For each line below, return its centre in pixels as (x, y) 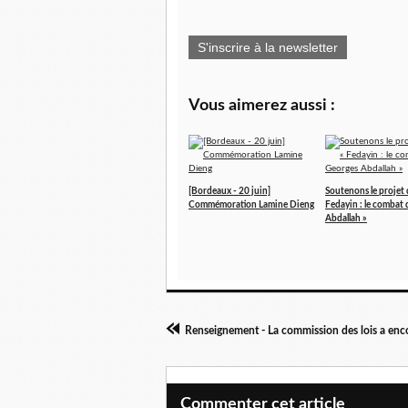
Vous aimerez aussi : (262, 106)
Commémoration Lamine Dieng (251, 205)
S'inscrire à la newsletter (268, 47)
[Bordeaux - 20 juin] (229, 191)
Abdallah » (346, 219)
